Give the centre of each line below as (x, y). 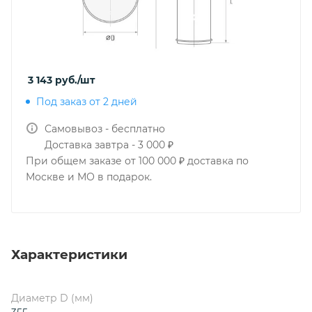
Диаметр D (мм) (52, 298)
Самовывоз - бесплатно (105, 129)
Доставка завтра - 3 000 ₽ (109, 145)
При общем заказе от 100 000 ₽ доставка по (137, 161)
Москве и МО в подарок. (89, 177)
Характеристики (69, 254)
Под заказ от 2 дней (87, 102)
